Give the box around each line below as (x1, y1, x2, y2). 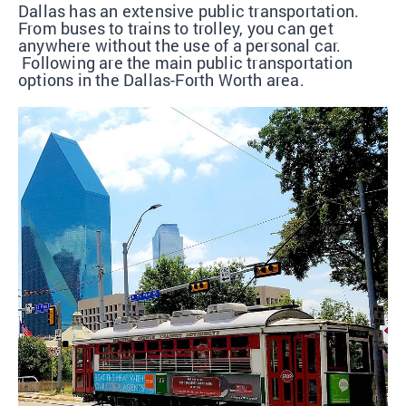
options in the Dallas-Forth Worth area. (18, 69, 304, 92)
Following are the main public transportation (18, 52, 353, 74)
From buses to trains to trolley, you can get (18, 17, 333, 40)
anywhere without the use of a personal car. (18, 34, 342, 57)
